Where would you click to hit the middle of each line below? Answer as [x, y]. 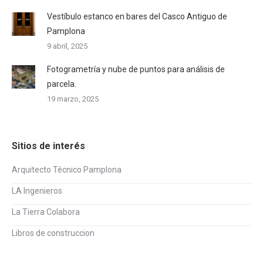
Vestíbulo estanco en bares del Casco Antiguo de [137, 17]
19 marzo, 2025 [73, 99]
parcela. [62, 84]
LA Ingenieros [37, 191]
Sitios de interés [48, 146]
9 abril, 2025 [67, 46]
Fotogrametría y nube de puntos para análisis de [136, 70]
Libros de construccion [53, 233]
